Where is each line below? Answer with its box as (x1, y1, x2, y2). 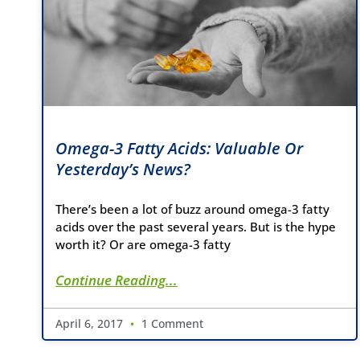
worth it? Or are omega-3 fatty (55, 236, 231, 253)
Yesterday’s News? (55, 158, 190, 181)
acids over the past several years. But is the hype (55, 219, 336, 235)
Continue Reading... (55, 271, 178, 290)
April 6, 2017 (55, 316, 126, 332)
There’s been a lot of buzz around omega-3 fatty (55, 201, 329, 218)
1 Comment (138, 316, 203, 332)
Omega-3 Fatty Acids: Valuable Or (55, 137, 303, 160)
